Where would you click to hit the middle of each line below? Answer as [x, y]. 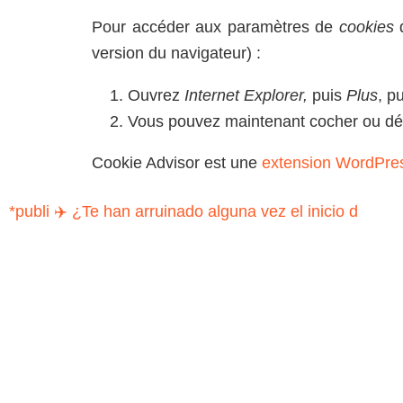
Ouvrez [154, 95]
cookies [366, 27]
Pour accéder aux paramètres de [215, 27]
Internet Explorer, [244, 95]
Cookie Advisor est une [177, 163]
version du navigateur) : [176, 54]
